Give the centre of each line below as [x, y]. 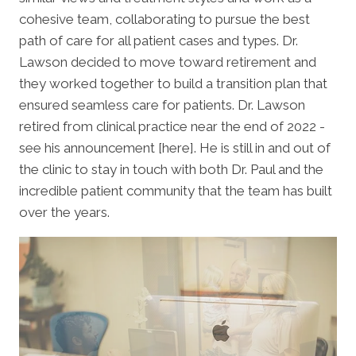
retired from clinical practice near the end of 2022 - [172, 127]
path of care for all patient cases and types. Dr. [159, 41]
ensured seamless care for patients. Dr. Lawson [162, 105]
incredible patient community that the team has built [176, 191]
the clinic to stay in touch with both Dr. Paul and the [171, 170]
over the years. [64, 213]
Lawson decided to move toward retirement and [168, 62]
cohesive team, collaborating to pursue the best [164, 19]
